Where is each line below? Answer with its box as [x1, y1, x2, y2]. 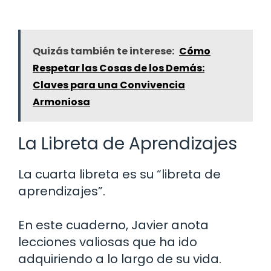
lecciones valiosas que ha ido [18, 233, 197, 251]
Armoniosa [33, 95, 90, 109]
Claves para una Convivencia [33, 78, 185, 93]
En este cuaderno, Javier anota [18, 217, 209, 234]
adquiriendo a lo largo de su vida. [18, 250, 221, 268]
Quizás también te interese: [33, 44, 174, 59]
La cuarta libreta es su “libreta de [18, 166, 221, 183]
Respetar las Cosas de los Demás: [33, 61, 204, 76]
